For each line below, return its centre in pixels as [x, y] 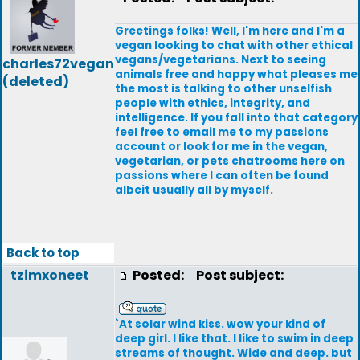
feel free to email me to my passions [222, 132]
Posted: [160, 275]
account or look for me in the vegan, [221, 147]
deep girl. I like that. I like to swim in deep [234, 339]
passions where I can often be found [222, 176]
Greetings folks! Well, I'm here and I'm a [230, 31]
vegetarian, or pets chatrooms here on [230, 161]
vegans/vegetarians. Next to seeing [221, 60]
